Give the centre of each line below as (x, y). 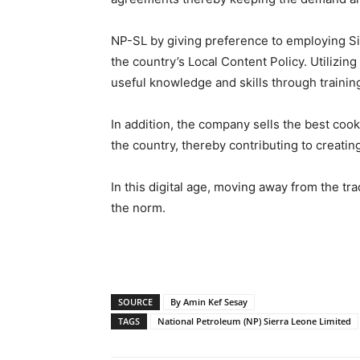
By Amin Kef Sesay (209, 302)
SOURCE (135, 302)
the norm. (138, 208)
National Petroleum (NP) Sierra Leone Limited (254, 321)
